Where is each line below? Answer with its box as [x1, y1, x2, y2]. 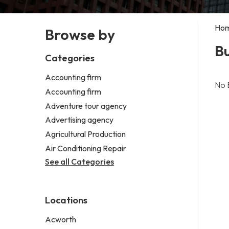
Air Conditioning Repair [45, 143, 126, 153]
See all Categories [45, 156, 114, 167]
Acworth [45, 214, 76, 224]
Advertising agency [45, 114, 113, 125]
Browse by [45, 25, 115, 43]
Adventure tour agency [45, 100, 127, 111]
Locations [45, 194, 87, 206]
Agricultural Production [45, 129, 126, 140]
